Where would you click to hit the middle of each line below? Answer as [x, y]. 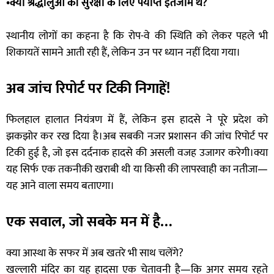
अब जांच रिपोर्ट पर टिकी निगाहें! [88, 88]
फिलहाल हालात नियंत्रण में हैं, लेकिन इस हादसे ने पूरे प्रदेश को [137, 120]
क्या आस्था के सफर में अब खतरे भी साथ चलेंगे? [95, 253]
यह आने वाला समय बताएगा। [60, 186]
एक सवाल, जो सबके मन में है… [89, 222]
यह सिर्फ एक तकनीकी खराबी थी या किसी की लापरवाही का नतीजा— [137, 169]
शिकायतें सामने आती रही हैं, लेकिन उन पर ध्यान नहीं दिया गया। [123, 52]
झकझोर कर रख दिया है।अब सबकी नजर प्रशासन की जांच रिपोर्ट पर [137, 136]
